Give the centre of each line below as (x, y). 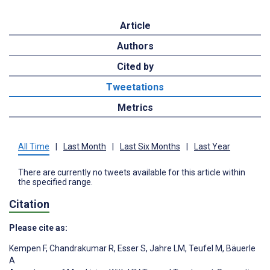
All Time (34, 146)
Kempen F (27, 249)
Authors (135, 46)
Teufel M (205, 249)
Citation (29, 204)
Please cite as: (38, 228)
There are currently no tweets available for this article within (132, 172)
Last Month (85, 146)
